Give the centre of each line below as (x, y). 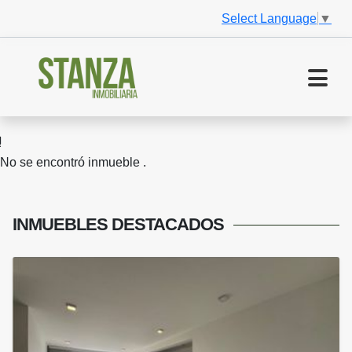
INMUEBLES (62, 225)
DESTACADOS (168, 225)
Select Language (269, 18)
